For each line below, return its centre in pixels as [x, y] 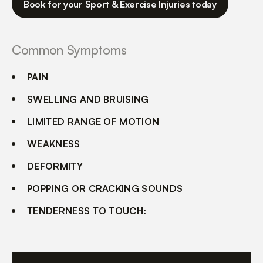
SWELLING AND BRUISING [88, 100]
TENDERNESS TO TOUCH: [87, 211]
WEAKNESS [54, 144]
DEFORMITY [55, 166]
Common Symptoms [69, 50]
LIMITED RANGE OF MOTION [93, 122]
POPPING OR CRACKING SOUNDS [105, 189]
